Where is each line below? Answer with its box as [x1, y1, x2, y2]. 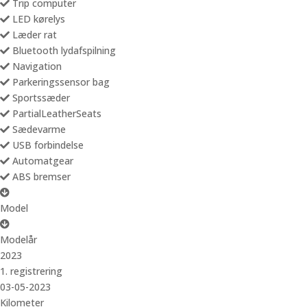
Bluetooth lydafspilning [10, 44, 116, 57]
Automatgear [10, 154, 73, 167]
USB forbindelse [10, 138, 84, 151]
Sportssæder [10, 91, 70, 104]
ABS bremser [10, 170, 71, 183]
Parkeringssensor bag [10, 75, 110, 88]
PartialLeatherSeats [10, 107, 101, 120]
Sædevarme [10, 123, 66, 136]
